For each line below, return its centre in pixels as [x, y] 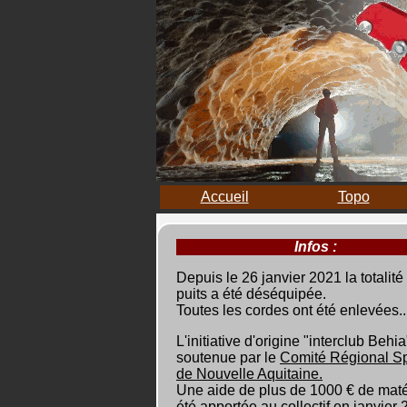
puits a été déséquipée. [251, 294]
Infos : [315, 247]
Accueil [224, 197]
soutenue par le [228, 357]
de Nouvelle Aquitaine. [249, 374]
